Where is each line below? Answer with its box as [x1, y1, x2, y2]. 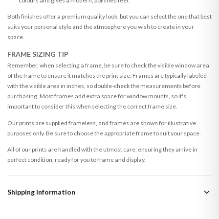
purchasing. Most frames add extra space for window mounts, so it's [7, 92, 186, 100]
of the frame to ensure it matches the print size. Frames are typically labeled [7, 72, 207, 80]
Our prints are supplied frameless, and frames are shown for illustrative [7, 119, 196, 127]
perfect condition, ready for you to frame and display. [7, 155, 146, 163]
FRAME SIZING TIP [7, 50, 68, 59]
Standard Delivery [7, 208, 59, 215]
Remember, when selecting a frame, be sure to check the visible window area [7, 62, 209, 69]
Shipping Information [7, 188, 75, 197]
